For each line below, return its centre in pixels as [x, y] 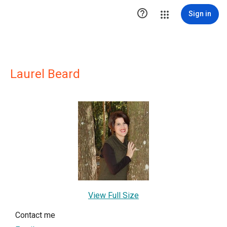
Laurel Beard [45, 74]
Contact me [35, 215]
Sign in [200, 14]
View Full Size [113, 195]
